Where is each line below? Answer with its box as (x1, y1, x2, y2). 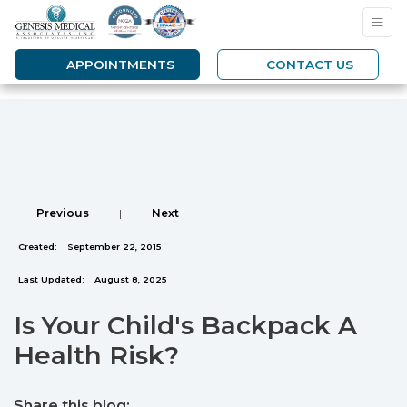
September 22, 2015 (65, 242, 162, 252)
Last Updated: (18, 274, 84, 284)
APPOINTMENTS (59, 57, 175, 73)
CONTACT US (262, 57, 353, 73)
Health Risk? (14, 340, 179, 371)
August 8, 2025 (92, 274, 167, 284)
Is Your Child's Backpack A (14, 310, 357, 341)
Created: (18, 242, 57, 252)
